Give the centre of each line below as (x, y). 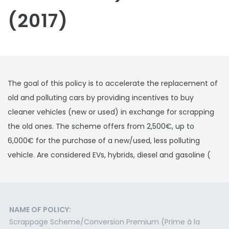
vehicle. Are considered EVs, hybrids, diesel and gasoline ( (109, 155)
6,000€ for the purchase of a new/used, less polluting (104, 141)
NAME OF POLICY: (40, 210)
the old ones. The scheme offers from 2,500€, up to (101, 126)
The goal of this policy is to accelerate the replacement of (113, 83)
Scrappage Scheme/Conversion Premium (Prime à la (105, 222)
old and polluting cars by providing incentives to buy (101, 98)
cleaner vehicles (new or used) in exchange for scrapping (111, 112)
